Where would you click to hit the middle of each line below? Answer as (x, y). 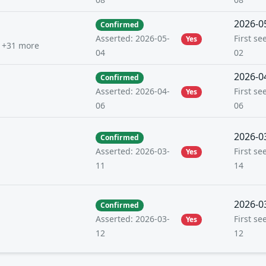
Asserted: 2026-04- (133, 91)
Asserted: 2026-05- (133, 39)
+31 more (20, 45)
